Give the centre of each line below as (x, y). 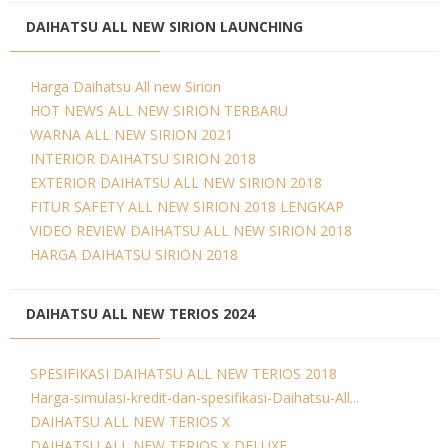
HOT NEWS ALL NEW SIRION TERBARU (159, 110)
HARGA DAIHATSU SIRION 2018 (134, 254)
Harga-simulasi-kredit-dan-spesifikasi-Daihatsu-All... (194, 397)
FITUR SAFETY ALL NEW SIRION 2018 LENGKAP (187, 206)
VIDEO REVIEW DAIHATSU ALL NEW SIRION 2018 (191, 230)
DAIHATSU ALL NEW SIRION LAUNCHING (164, 26)
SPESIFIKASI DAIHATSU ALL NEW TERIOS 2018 (183, 373)
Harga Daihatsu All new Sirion (125, 86)
